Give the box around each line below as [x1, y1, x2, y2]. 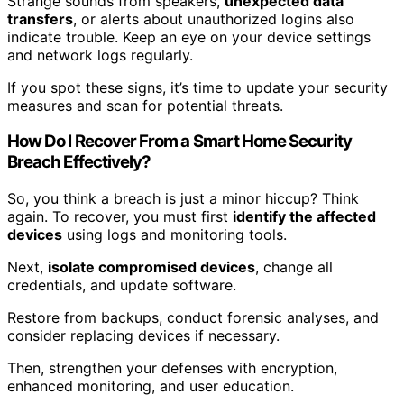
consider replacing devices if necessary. [7, 326, 280, 345]
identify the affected [233, 207, 376, 226]
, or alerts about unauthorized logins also [73, 9, 354, 28]
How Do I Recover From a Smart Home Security [7, 131, 352, 152]
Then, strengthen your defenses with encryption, [7, 359, 337, 378]
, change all [255, 258, 333, 277]
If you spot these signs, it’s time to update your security [7, 78, 388, 96]
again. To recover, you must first [7, 207, 233, 226]
